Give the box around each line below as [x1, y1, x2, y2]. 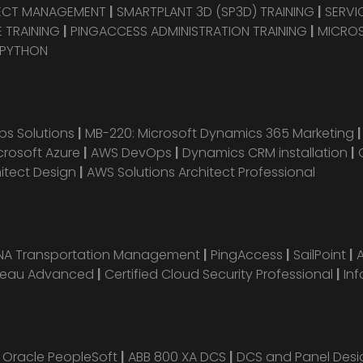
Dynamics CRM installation [182, 143, 351, 162]
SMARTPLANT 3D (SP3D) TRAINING [117, 2, 314, 21]
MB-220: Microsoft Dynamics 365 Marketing [85, 124, 357, 143]
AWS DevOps [91, 143, 175, 162]
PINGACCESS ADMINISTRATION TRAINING [70, 22, 307, 41]
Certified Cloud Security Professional [105, 265, 333, 284]
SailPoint [293, 246, 349, 264]
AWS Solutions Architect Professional [87, 163, 315, 181]
